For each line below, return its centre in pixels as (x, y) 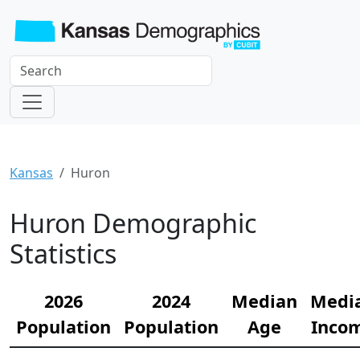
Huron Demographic (133, 223)
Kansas (31, 172)
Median (264, 301)
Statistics (63, 253)
